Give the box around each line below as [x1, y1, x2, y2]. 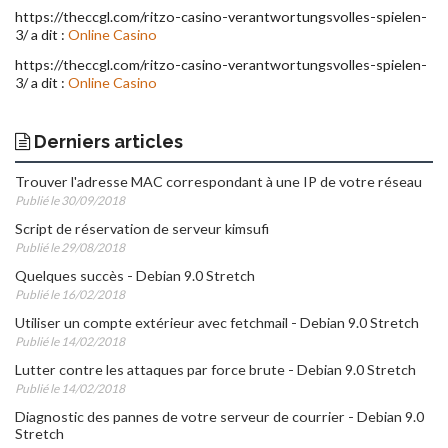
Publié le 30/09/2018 [15, 192, 125, 208]
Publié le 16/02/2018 [15, 286, 125, 302]
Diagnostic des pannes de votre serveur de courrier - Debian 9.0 [15, 407, 424, 425]
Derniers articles [30, 130, 183, 152]
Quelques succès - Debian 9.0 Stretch [15, 266, 255, 284]
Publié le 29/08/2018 [15, 239, 125, 255]
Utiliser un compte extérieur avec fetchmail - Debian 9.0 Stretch [15, 313, 419, 331]
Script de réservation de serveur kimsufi [15, 219, 269, 237]
